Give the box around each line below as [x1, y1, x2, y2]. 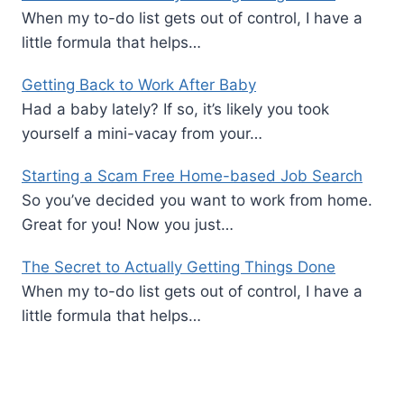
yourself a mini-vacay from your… [22, 124, 262, 142]
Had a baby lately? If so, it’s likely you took [22, 99, 329, 118]
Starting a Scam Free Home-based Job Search [22, 166, 363, 185]
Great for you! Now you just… [22, 215, 234, 234]
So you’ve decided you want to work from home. [22, 190, 372, 209]
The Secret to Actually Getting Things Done [22, 257, 335, 276]
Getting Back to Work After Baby [22, 75, 256, 94]
